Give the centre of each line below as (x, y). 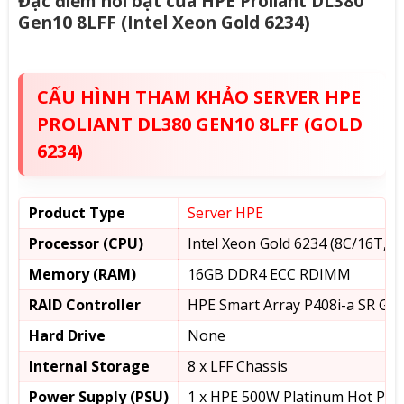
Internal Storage (89, 366)
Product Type (77, 212)
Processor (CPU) (86, 243)
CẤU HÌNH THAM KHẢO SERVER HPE (198, 96)
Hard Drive (67, 335)
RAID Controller (84, 304)
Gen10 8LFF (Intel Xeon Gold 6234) (164, 23)
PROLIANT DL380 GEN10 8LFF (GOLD (199, 124)
